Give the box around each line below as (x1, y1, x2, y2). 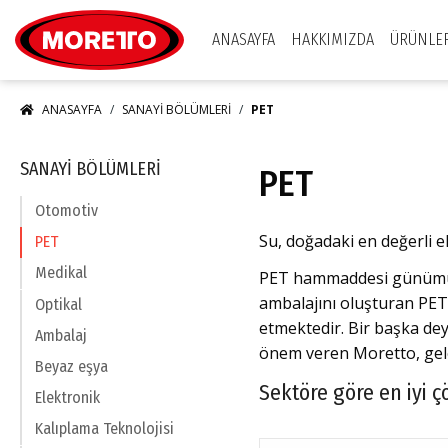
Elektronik (35, 388, 100, 408)
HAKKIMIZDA (291, 30, 374, 49)
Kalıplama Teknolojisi (35, 419, 174, 439)
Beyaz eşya (35, 357, 108, 377)
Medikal (35, 263, 87, 283)
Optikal (35, 295, 82, 315)
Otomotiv (35, 201, 98, 221)
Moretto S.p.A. (184, 2, 272, 21)
